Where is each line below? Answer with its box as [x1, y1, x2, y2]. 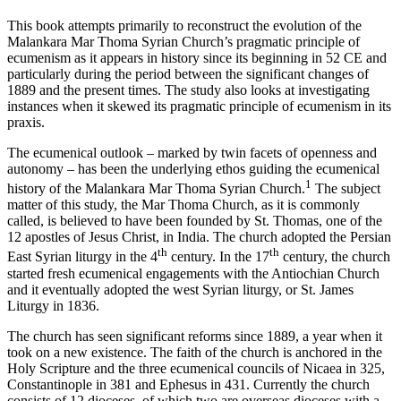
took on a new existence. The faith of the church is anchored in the [7, 344, 382, 360]
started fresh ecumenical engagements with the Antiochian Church [7, 265, 380, 281]
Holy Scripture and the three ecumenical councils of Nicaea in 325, [7, 360, 385, 376]
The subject [311, 181, 380, 197]
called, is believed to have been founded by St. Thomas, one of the [7, 213, 382, 229]
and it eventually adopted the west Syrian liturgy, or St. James [7, 281, 354, 297]
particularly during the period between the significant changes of [7, 65, 369, 81]
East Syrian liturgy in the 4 [7, 249, 158, 265]
